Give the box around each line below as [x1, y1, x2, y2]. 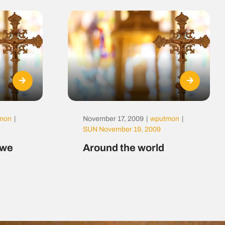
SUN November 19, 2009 [82, 126, 161, 134]
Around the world [82, 142, 164, 154]
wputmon [150, 115, 179, 123]
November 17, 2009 [82, 115, 144, 123]
